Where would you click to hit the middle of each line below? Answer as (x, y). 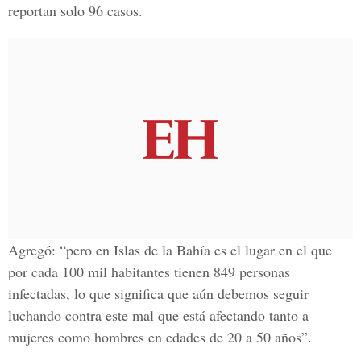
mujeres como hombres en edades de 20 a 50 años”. (160, 337)
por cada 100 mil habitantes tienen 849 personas (149, 272)
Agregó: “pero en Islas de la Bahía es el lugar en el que (170, 250)
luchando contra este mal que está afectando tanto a (158, 315)
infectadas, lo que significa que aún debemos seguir (158, 293)
